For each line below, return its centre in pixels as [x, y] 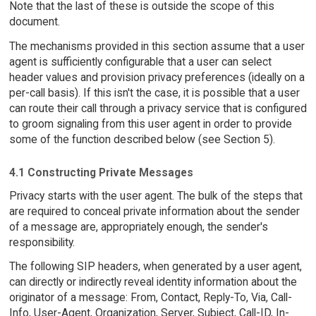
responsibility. [42, 242]
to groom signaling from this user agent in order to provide [150, 124]
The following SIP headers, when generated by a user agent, [155, 267]
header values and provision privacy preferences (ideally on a [157, 78]
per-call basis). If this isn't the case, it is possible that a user [154, 93]
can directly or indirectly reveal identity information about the [153, 282]
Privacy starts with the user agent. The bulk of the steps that [156, 195]
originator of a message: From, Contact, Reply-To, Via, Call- [150, 298]
